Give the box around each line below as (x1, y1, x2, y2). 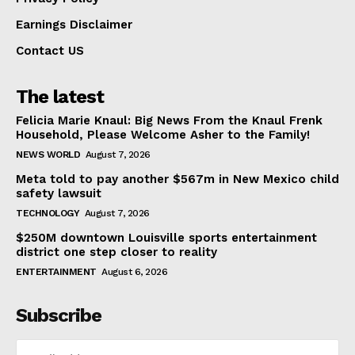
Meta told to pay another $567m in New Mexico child (16, 171, 339, 186)
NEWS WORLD (16, 148, 80, 160)
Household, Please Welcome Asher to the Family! (16, 127, 310, 142)
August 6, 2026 (101, 265, 167, 277)
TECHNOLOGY (16, 207, 79, 219)
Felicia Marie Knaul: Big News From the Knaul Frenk (16, 113, 323, 128)
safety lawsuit (16, 185, 101, 200)
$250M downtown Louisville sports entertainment (16, 230, 317, 245)
